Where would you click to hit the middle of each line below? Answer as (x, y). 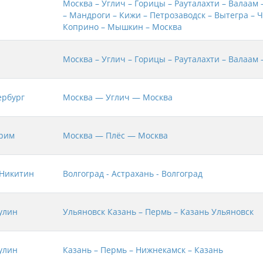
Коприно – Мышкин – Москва (122, 27)
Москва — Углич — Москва (118, 97)
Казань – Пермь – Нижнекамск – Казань (143, 250)
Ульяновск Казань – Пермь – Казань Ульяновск (158, 212)
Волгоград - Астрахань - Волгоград (133, 174)
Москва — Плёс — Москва (115, 136)
